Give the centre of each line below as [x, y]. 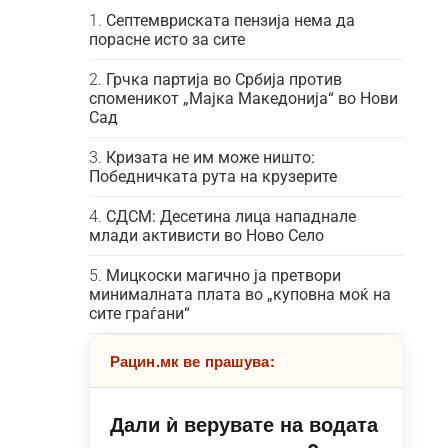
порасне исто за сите [166, 39]
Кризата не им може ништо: [210, 157]
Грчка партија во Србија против [223, 79]
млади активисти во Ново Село [206, 235]
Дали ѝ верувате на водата [243, 423]
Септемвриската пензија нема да [230, 20]
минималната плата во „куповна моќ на [239, 294]
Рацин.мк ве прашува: [192, 361]
